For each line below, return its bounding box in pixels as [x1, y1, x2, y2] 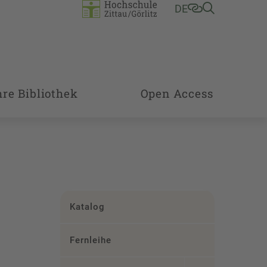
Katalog [69, 201, 105, 212]
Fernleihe [69, 235, 112, 246]
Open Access [140, 86, 213, 101]
